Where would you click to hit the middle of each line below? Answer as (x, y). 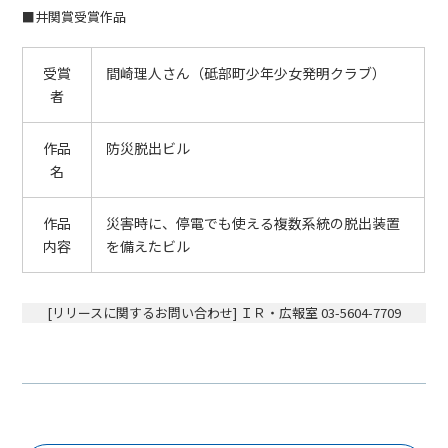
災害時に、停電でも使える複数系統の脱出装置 (253, 222)
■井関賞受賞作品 (74, 16)
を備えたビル (148, 245)
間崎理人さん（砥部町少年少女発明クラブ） (246, 72)
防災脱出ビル (148, 147)
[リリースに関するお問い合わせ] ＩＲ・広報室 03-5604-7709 (224, 312)
